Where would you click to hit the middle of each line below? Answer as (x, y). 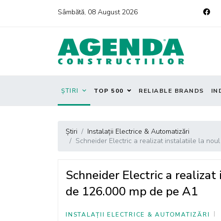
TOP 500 (109, 91)
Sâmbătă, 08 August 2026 (98, 12)
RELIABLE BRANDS (171, 91)
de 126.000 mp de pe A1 (132, 191)
